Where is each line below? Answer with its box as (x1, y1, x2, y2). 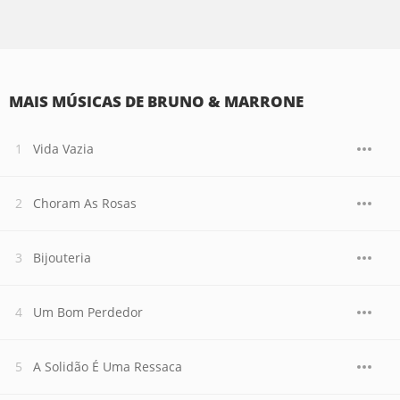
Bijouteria (33, 249, 91, 266)
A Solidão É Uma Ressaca (33, 358, 182, 375)
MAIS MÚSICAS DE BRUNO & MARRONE (9, 91, 304, 112)
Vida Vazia (33, 140, 94, 157)
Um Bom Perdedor (33, 304, 143, 321)
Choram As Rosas (33, 195, 137, 212)
